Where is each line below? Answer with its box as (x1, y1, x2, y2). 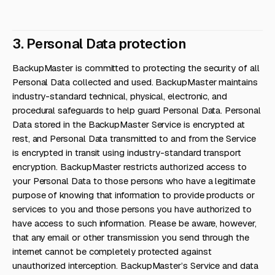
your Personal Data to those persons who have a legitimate (12, 175, 255, 187)
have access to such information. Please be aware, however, (12, 217, 257, 229)
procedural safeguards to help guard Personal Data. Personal (12, 104, 261, 116)
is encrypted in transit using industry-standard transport (12, 147, 241, 158)
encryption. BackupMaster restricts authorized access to (12, 161, 247, 172)
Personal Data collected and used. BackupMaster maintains (12, 76, 258, 88)
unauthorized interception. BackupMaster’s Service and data (12, 260, 258, 271)
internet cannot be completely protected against (12, 246, 212, 257)
